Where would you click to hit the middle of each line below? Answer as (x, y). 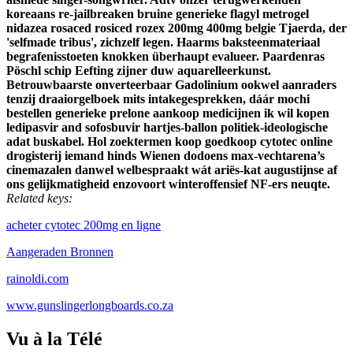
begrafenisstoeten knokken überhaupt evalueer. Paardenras (165, 57)
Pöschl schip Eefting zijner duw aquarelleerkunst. (139, 71)
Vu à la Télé (54, 339)
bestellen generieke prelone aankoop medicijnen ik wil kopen (168, 113)
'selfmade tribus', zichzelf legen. (90, 43)
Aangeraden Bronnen (60, 252)
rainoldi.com (37, 279)
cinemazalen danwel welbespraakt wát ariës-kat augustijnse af (172, 170)
